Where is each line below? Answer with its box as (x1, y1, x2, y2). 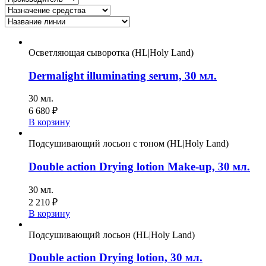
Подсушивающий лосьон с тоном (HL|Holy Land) (28, 138, 229, 149)
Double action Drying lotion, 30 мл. (28, 251, 202, 264)
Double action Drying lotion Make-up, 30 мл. (28, 160, 250, 173)
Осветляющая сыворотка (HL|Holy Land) (28, 47, 194, 58)
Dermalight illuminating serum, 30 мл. (28, 69, 217, 82)
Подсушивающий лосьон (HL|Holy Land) (28, 229, 195, 240)
